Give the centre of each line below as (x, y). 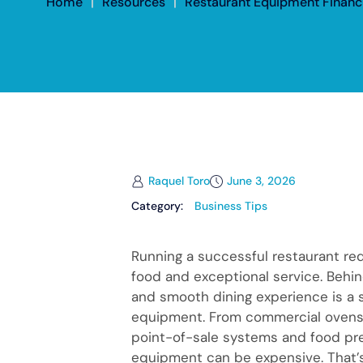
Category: (159, 206)
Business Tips (231, 206)
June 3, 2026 (261, 181)
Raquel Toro (179, 181)
